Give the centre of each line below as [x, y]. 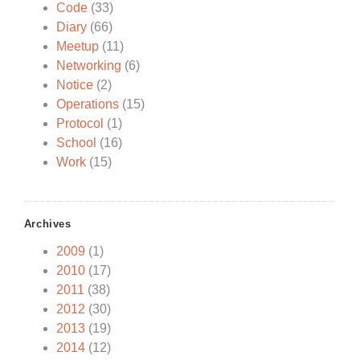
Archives [47, 223]
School [76, 143]
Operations [87, 104]
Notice [74, 85]
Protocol [80, 124]
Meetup [77, 47]
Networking [88, 66]
